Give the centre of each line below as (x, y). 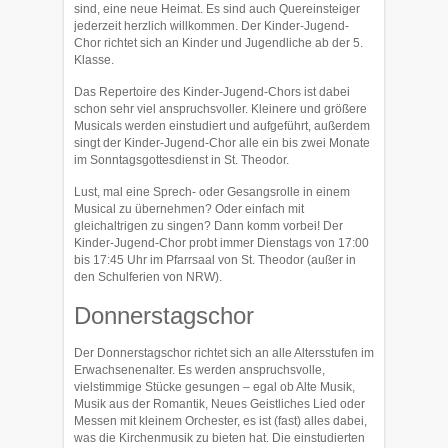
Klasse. (94, 60)
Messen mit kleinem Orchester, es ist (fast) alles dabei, (220, 421)
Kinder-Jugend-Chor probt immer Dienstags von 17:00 (221, 243)
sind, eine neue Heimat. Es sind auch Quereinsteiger (217, 9)
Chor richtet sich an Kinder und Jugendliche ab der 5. (218, 43)
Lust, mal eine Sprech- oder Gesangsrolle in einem (212, 192)
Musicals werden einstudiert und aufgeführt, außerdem (222, 126)
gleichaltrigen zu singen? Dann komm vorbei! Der (208, 226)
